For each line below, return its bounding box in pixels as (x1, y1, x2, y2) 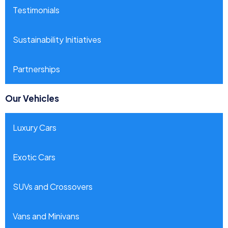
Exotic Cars (13, 151, 55, 162)
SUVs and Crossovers (13, 181, 93, 192)
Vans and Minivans (13, 210, 79, 221)
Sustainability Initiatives (13, 34, 101, 45)
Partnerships (13, 63, 60, 74)
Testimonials (13, 4, 60, 15)
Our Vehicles (5, 92, 59, 104)
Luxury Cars (13, 122, 56, 133)
